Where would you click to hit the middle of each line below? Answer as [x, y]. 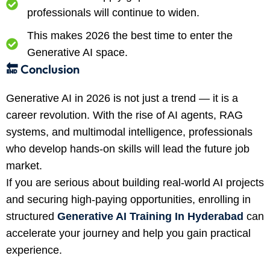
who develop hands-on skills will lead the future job [128, 149]
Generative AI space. [77, 53]
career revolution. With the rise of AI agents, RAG [124, 115]
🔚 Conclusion [43, 69]
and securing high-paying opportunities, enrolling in [128, 200]
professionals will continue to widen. [113, 13]
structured [32, 217]
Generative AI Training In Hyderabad [150, 217]
